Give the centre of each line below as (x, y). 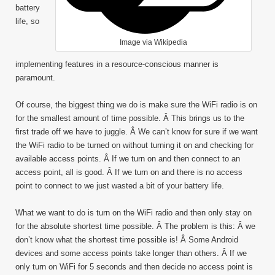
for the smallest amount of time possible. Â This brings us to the (130, 118)
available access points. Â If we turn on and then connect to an (128, 159)
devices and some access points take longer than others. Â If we (131, 253)
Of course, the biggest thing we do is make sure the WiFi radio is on (136, 105)
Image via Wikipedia (153, 42)
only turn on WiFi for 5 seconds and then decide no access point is (134, 267)
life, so (27, 21)
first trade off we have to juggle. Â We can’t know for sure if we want (137, 132)
